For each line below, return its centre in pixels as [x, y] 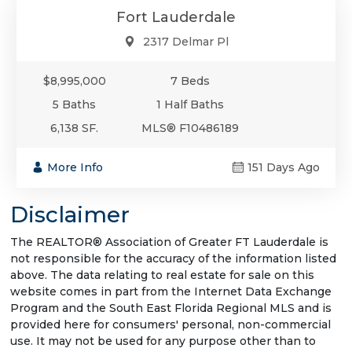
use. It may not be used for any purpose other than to [163, 341]
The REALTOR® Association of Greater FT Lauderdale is [169, 242]
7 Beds [191, 81]
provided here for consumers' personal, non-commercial [170, 324]
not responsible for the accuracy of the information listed [173, 258]
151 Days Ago [284, 167]
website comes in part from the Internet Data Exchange [171, 291]
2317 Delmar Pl [185, 41]
